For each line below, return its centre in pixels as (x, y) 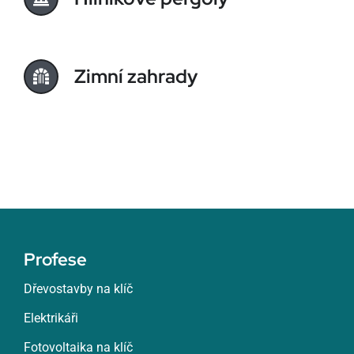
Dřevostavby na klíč (78, 288)
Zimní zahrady (136, 76)
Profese (55, 259)
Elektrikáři (51, 318)
